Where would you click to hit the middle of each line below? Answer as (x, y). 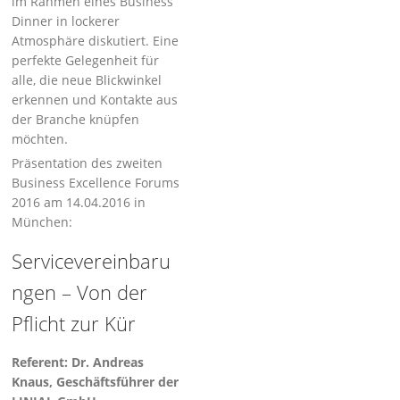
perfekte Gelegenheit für (86, 60)
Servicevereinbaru (92, 261)
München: (42, 222)
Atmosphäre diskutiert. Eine (96, 41)
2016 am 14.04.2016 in (79, 202)
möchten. (40, 139)
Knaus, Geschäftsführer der (96, 382)
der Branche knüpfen (76, 119)
